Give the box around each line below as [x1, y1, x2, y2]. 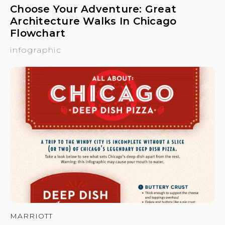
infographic [10, 45, 61, 55]
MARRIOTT [10, 211, 53, 220]
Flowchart [10, 27, 66, 40]
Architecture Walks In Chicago [10, 15, 177, 28]
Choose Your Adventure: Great [10, 3, 176, 16]
